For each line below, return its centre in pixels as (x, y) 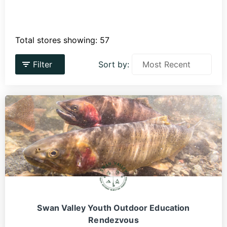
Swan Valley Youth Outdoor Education (113, 208)
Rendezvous (113, 220)
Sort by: (114, 65)
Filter (43, 65)
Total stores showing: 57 (62, 40)
